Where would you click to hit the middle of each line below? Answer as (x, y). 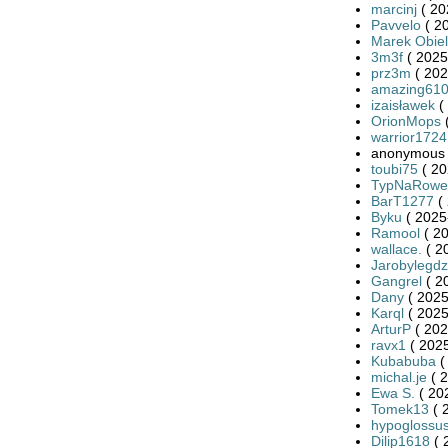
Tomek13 (399, 408)
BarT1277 (402, 200)
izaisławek (402, 104)
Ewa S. (392, 392)
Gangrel (396, 280)
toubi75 (394, 168)
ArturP (390, 328)
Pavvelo (395, 24)
